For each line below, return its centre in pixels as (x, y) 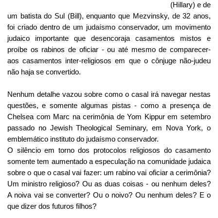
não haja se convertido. (44, 72)
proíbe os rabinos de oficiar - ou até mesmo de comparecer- (109, 49)
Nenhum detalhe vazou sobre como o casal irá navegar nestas (109, 94)
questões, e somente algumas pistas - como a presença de (109, 105)
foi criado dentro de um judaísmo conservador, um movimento (109, 27)
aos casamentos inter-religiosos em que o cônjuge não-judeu (109, 60)
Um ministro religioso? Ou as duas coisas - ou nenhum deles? (109, 183)
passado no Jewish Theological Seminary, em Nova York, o (109, 127)
